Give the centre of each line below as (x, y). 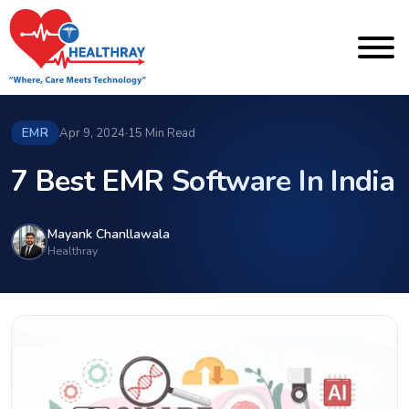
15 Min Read (162, 133)
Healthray (73, 251)
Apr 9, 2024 (93, 133)
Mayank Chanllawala (109, 234)
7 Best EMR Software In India (203, 181)
